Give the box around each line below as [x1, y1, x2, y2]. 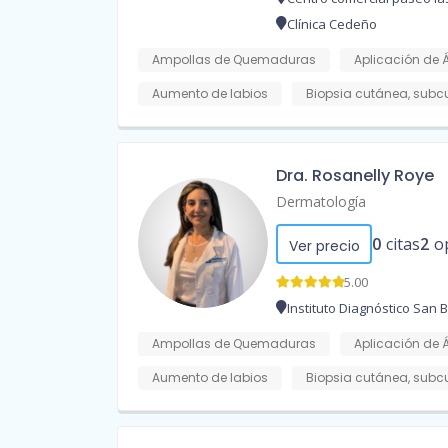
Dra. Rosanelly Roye [276, 164, 434, 188]
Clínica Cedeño [287, 15, 377, 34]
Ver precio [288, 236, 360, 257]
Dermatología [276, 192, 366, 212]
